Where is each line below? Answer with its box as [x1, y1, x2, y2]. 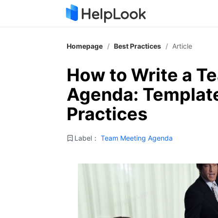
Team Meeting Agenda [101, 134, 173, 142]
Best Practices [114, 42, 161, 50]
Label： [74, 134, 99, 142]
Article [172, 42, 192, 50]
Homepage [67, 42, 103, 50]
